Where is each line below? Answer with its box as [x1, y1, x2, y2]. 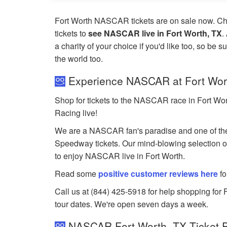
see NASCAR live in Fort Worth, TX [88, 27, 222, 39]
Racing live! [55, 106, 98, 119]
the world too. [55, 52, 103, 64]
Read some [55, 167, 99, 179]
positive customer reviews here [98, 167, 218, 179]
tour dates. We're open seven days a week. [55, 198, 209, 210]
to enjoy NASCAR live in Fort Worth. [55, 149, 185, 162]
